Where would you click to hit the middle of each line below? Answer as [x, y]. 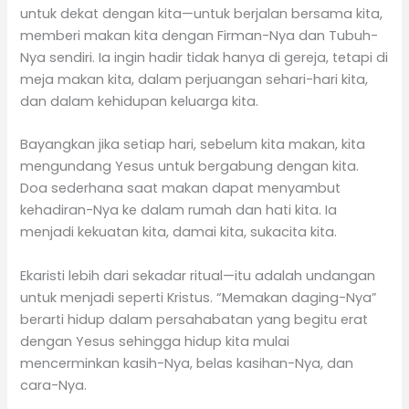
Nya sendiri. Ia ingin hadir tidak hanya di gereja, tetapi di [204, 57]
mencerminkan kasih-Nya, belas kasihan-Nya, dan [187, 363]
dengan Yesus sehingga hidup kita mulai [155, 341]
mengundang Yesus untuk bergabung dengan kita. [190, 167]
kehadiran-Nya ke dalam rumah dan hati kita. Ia [179, 210]
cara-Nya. [54, 385]
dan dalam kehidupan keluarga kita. [140, 101]
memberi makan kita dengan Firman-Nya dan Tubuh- [199, 35]
